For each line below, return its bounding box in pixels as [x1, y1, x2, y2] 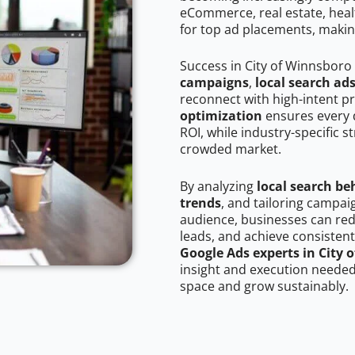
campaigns [180, 74, 249, 92]
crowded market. [180, 140, 281, 158]
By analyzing [180, 177, 257, 196]
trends [180, 194, 221, 212]
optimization [180, 107, 262, 125]
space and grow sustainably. [180, 277, 349, 296]
